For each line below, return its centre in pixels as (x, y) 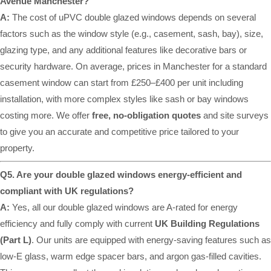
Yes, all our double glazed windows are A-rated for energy (124, 207)
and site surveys (235, 116)
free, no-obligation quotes (146, 116)
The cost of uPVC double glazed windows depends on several (133, 18)
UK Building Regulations (207, 224)
